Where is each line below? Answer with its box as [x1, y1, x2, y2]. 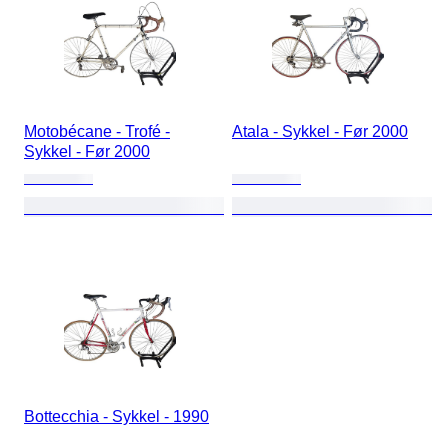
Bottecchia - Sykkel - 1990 [24, 408, 209, 425]
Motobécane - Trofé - [24, 123, 170, 140]
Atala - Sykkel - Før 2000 [232, 123, 408, 140]
